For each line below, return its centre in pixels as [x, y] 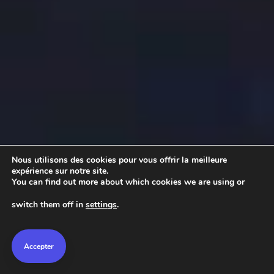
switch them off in [49, 204]
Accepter [39, 246]
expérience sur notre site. [60, 171]
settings [101, 204]
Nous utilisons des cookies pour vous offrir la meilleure [119, 160]
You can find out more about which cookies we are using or [128, 182]
